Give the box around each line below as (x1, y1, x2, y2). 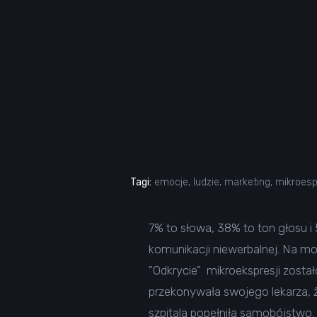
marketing (224, 176, 270, 188)
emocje (154, 176, 188, 188)
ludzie (193, 176, 219, 188)
